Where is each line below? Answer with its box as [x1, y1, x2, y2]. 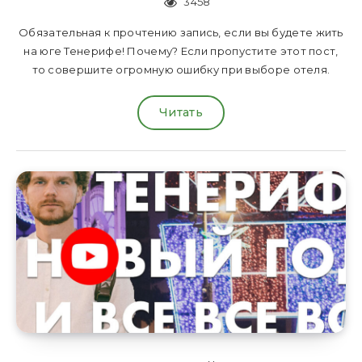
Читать [159, 105, 203, 120]
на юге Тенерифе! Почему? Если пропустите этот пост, [23, 44, 339, 58]
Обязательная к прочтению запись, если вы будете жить [19, 26, 343, 40]
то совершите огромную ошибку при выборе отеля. [32, 63, 330, 77]
